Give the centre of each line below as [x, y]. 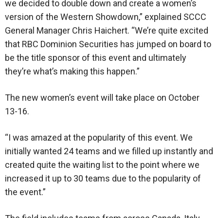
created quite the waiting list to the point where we [102, 165]
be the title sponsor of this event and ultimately [96, 58]
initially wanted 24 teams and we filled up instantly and [109, 151]
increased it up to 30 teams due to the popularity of [103, 179]
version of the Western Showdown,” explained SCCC [106, 17]
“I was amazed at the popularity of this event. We [99, 138]
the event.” [25, 192]
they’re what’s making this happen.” [72, 72]
